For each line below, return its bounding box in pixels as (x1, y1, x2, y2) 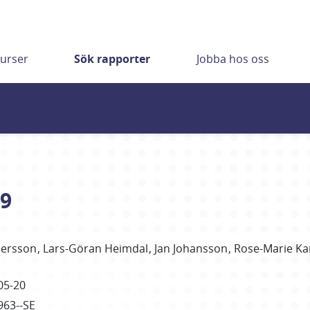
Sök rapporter (74, 51, 151, 66)
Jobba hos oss (196, 51, 269, 66)
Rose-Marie (233, 241, 293, 256)
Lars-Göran (42, 241, 102, 256)
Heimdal (104, 241, 148, 256)
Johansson (172, 241, 228, 256)
